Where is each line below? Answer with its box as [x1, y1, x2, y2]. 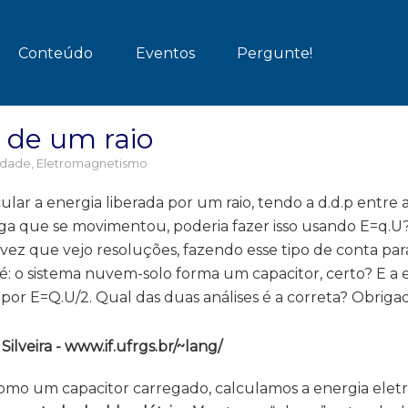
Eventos [135, 45, 195, 62]
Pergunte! [236, 45, 312, 62]
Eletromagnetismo [36, 157, 148, 170]
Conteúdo [18, 45, 93, 62]
